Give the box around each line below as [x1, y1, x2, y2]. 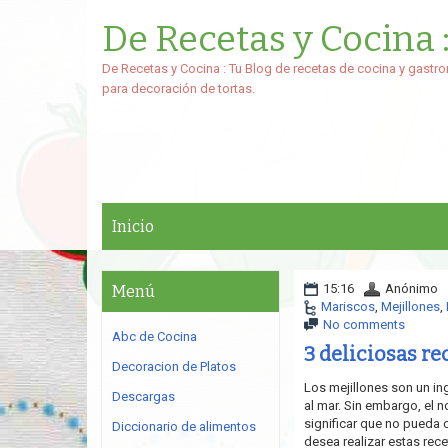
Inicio [112, 217, 154, 236]
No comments [322, 317, 405, 332]
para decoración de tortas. [102, 81, 255, 96]
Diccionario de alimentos [112, 419, 256, 434]
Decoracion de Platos [112, 359, 236, 374]
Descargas [112, 389, 175, 404]
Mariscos [320, 299, 375, 314]
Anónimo [384, 281, 438, 296]
